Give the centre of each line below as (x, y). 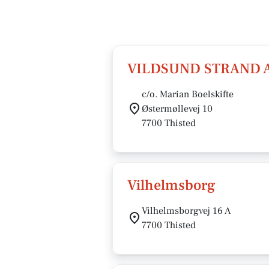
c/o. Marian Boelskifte (188, 94)
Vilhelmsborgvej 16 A (186, 211)
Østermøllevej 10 (177, 109)
